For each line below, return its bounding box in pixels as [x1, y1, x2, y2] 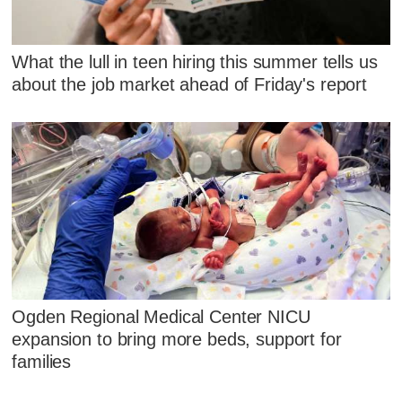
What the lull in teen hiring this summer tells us [12, 51, 378, 72]
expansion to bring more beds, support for [12, 329, 342, 350]
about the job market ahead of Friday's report [12, 74, 368, 94]
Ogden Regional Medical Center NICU [12, 307, 310, 328]
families [12, 352, 72, 372]
